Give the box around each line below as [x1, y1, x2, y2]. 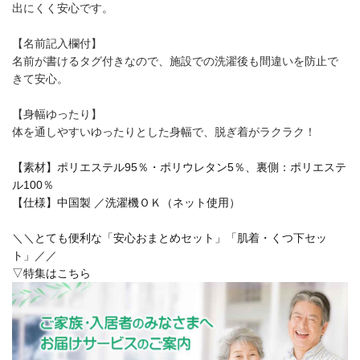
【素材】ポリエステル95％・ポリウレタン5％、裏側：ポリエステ [12, 160, 346, 174]
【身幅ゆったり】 [12, 107, 102, 121]
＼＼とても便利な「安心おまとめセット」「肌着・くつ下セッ [12, 231, 327, 244]
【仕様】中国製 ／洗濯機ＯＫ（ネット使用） [12, 195, 240, 209]
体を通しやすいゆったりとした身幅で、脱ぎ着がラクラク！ [12, 125, 316, 138]
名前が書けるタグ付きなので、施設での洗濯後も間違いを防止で [12, 54, 338, 67]
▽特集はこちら [12, 266, 91, 280]
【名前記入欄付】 [12, 36, 102, 50]
